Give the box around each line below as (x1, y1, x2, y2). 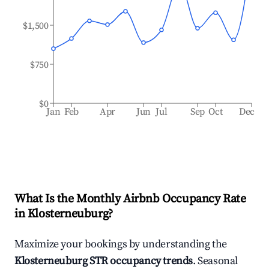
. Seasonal (193, 254, 238, 268)
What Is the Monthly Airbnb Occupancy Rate (14, 192, 246, 207)
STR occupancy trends (87, 254, 193, 268)
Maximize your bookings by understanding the (14, 237, 227, 251)
